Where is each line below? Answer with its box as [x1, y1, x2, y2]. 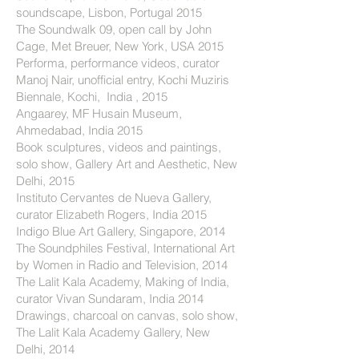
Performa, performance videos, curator [16, 55, 220, 71]
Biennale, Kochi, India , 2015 [16, 89, 167, 104]
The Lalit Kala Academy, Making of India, [16, 274, 229, 289]
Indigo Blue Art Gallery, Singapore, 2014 [16, 224, 225, 239]
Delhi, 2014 [16, 341, 75, 357]
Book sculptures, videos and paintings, [16, 139, 221, 155]
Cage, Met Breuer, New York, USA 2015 [16, 38, 224, 54]
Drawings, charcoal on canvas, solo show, [16, 308, 238, 323]
